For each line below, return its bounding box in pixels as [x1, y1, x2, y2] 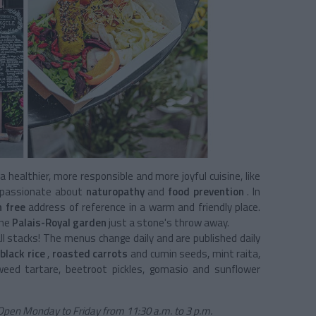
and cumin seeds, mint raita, [130, 245, 261, 262]
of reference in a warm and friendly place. [68, 198, 261, 215]
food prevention [168, 183, 244, 200]
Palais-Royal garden [12, 214, 107, 231]
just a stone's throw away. [109, 214, 229, 231]
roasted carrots [51, 245, 128, 262]
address [25, 198, 69, 215]
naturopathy [85, 183, 145, 200]
